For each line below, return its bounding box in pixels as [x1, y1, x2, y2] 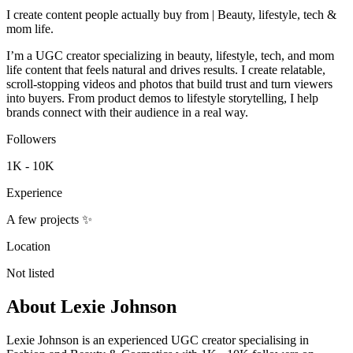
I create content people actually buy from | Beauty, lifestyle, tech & [6, 7, 336, 21]
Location [6, 239, 50, 253]
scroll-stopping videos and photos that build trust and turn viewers [6, 76, 333, 91]
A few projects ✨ [6, 212, 92, 226]
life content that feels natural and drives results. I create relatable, [6, 62, 325, 76]
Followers [6, 132, 56, 146]
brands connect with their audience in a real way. [6, 105, 248, 119]
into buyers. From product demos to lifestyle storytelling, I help [6, 91, 318, 105]
